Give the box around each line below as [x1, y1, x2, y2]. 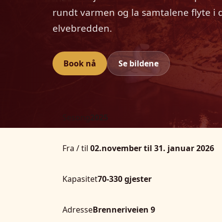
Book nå [63, 57, 96, 69]
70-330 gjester [98, 173, 152, 184]
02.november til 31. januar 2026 [88, 142, 214, 154]
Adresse [62, 204, 93, 215]
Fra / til [62, 142, 88, 154]
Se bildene [118, 57, 159, 69]
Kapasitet [62, 173, 98, 184]
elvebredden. [53, 21, 112, 35]
